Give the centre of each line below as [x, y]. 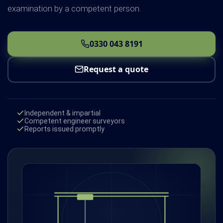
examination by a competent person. [74, 8]
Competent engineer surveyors [75, 121]
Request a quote [116, 69]
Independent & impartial [63, 113]
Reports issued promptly [65, 129]
